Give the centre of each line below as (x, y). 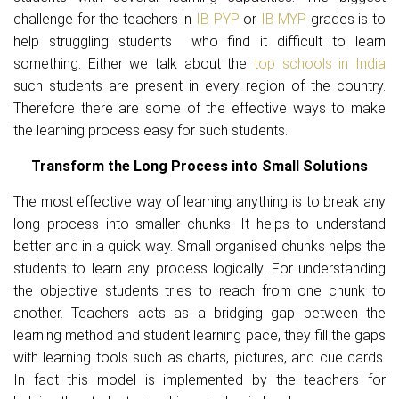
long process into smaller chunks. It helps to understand (199, 224)
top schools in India (320, 64)
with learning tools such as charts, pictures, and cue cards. (199, 358)
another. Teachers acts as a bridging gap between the (199, 313)
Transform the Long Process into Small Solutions (199, 166)
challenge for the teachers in (105, 19)
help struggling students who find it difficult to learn (199, 41)
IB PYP (217, 19)
